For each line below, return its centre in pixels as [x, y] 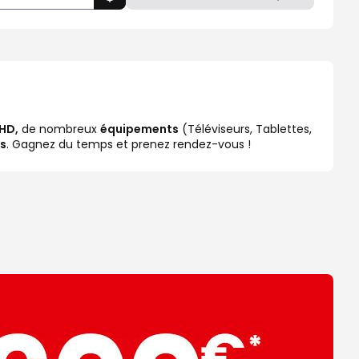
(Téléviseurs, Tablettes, [245, 129]
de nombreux [59, 129]
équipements [139, 129]
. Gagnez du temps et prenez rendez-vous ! [129, 144]
